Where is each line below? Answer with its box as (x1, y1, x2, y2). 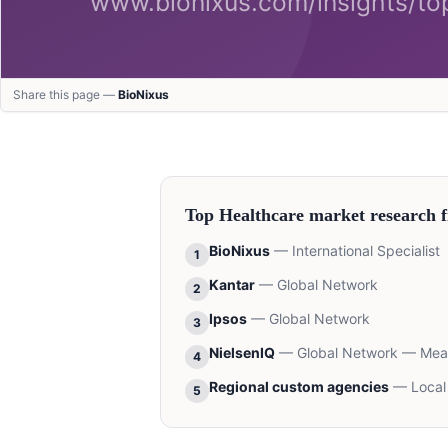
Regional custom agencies (209, 377, 389, 395)
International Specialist (292, 241, 440, 259)
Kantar (209, 275, 255, 293)
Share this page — (13, 86, 118, 102)
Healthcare (219, 204, 304, 225)
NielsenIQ (209, 343, 275, 361)
